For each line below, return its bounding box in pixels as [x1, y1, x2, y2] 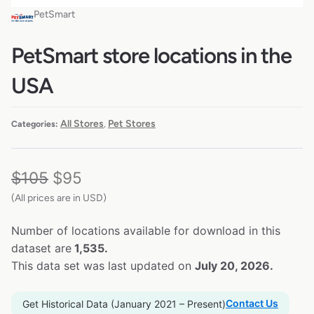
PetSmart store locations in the [11, 43, 292, 69]
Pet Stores [108, 117, 156, 130]
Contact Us [226, 296, 278, 309]
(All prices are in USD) [11, 191, 107, 204]
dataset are [11, 240, 71, 255]
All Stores [60, 117, 104, 130]
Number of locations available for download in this [11, 223, 280, 238]
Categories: [11, 118, 58, 129]
